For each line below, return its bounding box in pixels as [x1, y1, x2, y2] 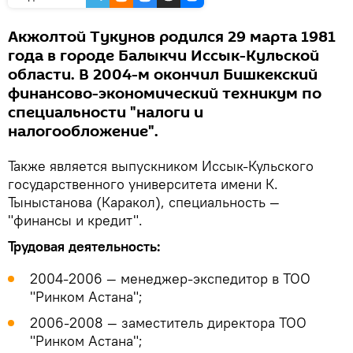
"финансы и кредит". [8, 211, 143, 230]
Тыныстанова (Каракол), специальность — [8, 193, 280, 212]
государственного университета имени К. [8, 175, 278, 194]
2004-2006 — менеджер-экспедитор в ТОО [30, 269, 310, 288]
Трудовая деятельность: [8, 237, 161, 256]
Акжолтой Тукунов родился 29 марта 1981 [8, 26, 336, 49]
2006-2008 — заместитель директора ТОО [30, 314, 307, 333]
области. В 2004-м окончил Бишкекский [8, 64, 318, 87]
